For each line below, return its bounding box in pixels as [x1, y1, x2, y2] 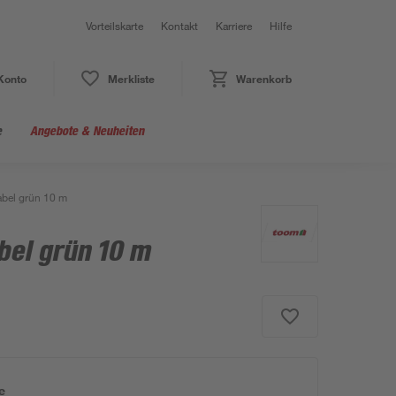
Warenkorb [235, 72, 292, 86]
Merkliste [107, 72, 155, 86]
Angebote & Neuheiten [30, 123, 144, 138]
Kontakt [161, 19, 198, 33]
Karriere [216, 19, 252, 33]
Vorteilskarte [86, 19, 143, 33]
